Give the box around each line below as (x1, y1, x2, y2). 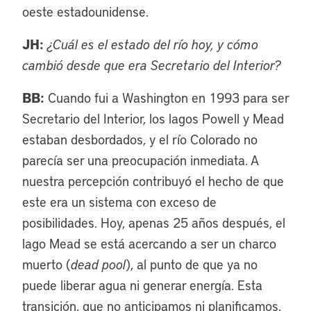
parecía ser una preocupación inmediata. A (22, 151, 258, 169)
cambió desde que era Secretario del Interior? (22, 56, 281, 74)
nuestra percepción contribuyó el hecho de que (22, 172, 284, 190)
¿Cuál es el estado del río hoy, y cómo (47, 35, 258, 53)
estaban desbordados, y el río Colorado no (22, 131, 258, 148)
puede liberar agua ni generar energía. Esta (22, 276, 262, 294)
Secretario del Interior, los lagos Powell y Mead (22, 110, 284, 127)
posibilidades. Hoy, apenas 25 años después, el (22, 214, 285, 231)
